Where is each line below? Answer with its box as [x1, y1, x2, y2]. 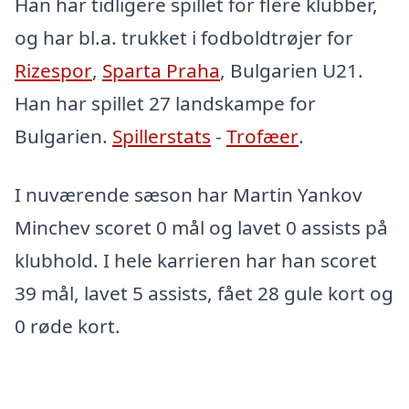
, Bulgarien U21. [220, 58, 363, 84]
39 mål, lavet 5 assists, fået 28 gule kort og [15, 280, 393, 307]
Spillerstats [112, 123, 211, 150]
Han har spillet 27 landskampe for [15, 90, 316, 117]
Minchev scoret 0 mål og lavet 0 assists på [15, 215, 388, 241]
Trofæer [226, 123, 299, 150]
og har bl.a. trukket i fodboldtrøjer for [15, 25, 353, 51]
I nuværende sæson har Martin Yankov [15, 182, 362, 208]
